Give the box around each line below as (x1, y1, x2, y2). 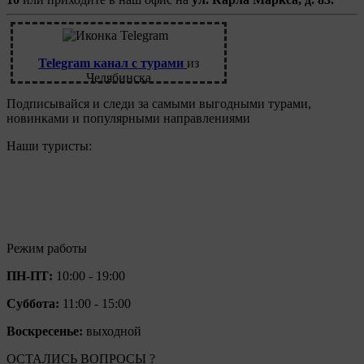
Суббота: (6, 297, 59, 310)
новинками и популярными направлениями (6, 111, 250, 125)
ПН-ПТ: (6, 269, 53, 283)
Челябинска (86, 71, 151, 84)
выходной (83, 324, 141, 338)
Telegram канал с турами (38, 56, 187, 70)
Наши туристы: (6, 139, 92, 153)
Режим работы (6, 241, 87, 255)
